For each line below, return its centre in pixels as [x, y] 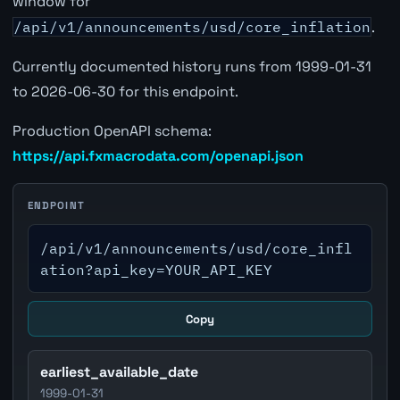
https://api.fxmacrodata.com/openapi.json [158, 156]
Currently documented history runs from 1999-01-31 [192, 67]
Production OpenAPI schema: [112, 131]
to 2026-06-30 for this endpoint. [125, 92]
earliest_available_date [120, 372]
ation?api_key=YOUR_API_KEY [157, 269]
